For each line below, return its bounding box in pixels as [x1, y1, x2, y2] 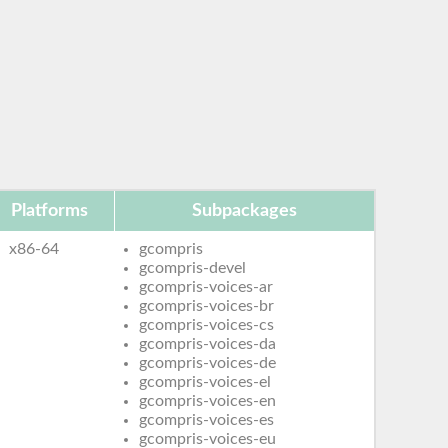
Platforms [11, 201, 88, 220]
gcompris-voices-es [139, 411, 275, 428]
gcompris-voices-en [139, 392, 277, 409]
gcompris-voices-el [139, 373, 272, 390]
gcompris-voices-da [139, 335, 277, 352]
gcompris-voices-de [139, 354, 277, 371]
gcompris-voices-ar [139, 278, 274, 295]
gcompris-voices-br [139, 297, 275, 314]
